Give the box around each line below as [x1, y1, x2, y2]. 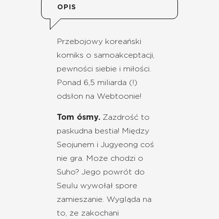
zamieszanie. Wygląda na [57, 196, 152, 204]
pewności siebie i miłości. [57, 65, 151, 73]
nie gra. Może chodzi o [57, 154, 143, 163]
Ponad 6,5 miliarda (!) [57, 79, 137, 87]
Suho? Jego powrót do [57, 168, 145, 176]
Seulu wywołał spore [57, 182, 137, 190]
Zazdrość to [100, 113, 150, 122]
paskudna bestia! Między [57, 127, 149, 135]
